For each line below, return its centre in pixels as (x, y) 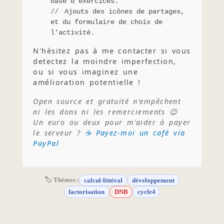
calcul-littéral (103, 180)
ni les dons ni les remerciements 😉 (105, 112)
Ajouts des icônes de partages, (125, 12)
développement (153, 180)
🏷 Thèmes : (62, 179)
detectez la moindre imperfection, (105, 61)
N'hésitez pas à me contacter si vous (112, 50)
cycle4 (146, 191)
